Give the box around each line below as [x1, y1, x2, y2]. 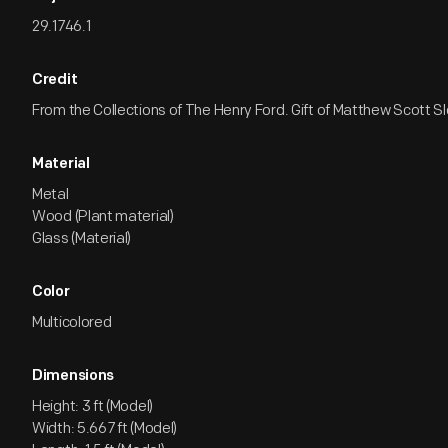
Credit [32, 73, 78, 88]
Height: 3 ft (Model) [32, 397, 153, 416]
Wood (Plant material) [32, 207, 174, 226]
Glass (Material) [32, 229, 132, 248]
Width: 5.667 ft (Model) [32, 419, 178, 438]
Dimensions [32, 369, 114, 384]
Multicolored [32, 313, 112, 332]
